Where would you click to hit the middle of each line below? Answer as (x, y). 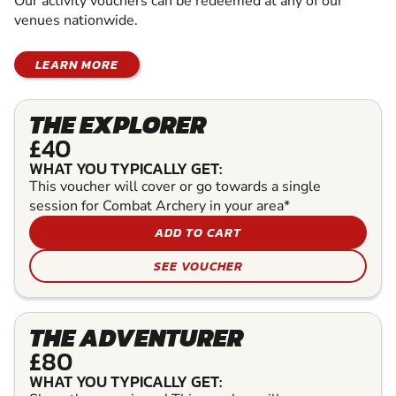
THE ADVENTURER (136, 338)
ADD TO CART (198, 233)
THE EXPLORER (118, 125)
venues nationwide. (76, 21)
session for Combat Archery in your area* (160, 206)
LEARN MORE (77, 65)
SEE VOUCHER (198, 267)
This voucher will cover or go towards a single (175, 187)
